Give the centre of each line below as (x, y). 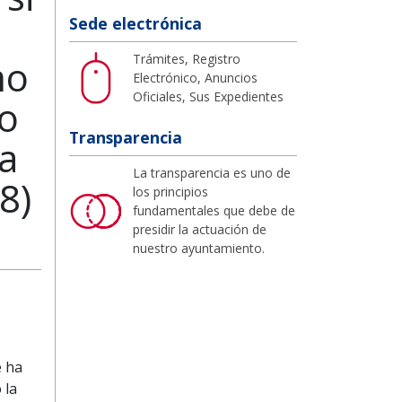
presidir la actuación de (200, 229)
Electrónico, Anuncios (195, 77)
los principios (170, 191)
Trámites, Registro (187, 58)
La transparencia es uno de (212, 172)
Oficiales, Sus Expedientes (208, 96)
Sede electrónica (135, 23)
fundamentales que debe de (214, 210)
